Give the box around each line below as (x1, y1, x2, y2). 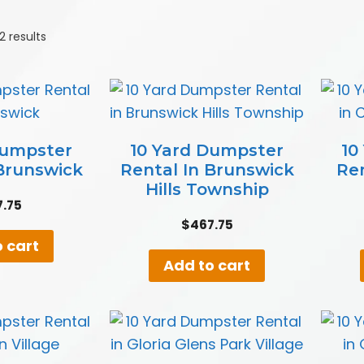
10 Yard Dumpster (130, 140, 284, 160)
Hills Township (145, 179, 269, 199)
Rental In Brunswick (119, 159, 294, 180)
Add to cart (163, 254, 251, 275)
